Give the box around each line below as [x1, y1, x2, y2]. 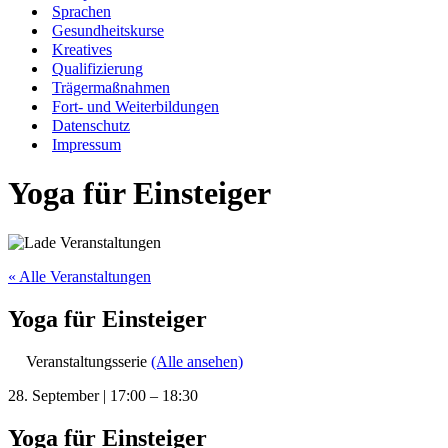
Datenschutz [52, 117, 130, 134]
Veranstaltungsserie [22, 352, 151, 370]
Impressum [52, 136, 121, 153]
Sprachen [52, 3, 111, 20]
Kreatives [52, 41, 112, 58]
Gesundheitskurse [52, 22, 164, 39]
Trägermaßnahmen [52, 79, 170, 96]
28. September [8, 386, 103, 404]
